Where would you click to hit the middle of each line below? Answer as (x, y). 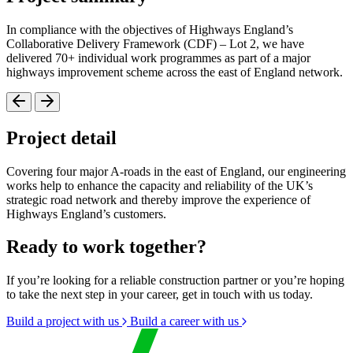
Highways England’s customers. (86, 214)
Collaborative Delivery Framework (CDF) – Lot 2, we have (155, 43)
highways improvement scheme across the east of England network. (175, 72)
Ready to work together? (106, 247)
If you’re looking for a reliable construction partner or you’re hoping (175, 281)
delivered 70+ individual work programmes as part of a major (158, 58)
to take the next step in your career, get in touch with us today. (160, 295)
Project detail (61, 137)
